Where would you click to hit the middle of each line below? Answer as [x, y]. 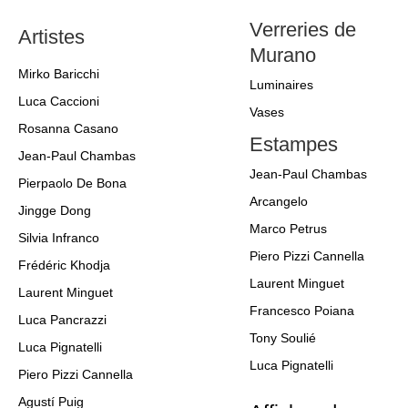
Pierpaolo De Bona [72, 184]
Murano [282, 56]
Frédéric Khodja [64, 265]
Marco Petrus [288, 229]
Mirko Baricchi [59, 74]
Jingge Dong [55, 211]
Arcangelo [278, 202]
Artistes [51, 37]
